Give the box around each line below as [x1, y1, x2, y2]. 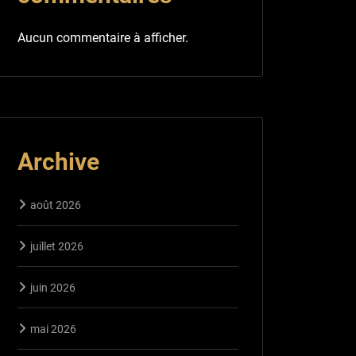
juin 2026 [30, 281, 75, 294]
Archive [17, 147, 99, 176]
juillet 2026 [30, 239, 83, 253]
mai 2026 [30, 322, 76, 335]
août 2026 [30, 198, 81, 211]
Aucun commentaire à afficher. [17, 29, 188, 45]
